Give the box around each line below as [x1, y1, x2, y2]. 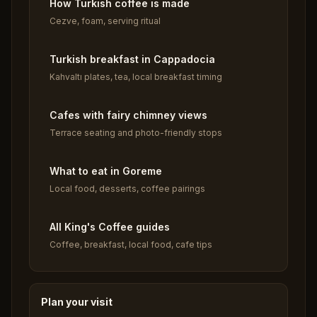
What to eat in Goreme [50, 165, 162, 177]
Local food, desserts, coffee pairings [50, 183, 205, 194]
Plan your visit [41, 296, 113, 308]
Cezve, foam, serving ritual [50, 16, 161, 26]
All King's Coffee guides [50, 221, 170, 233]
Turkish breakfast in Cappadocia [50, 53, 215, 65]
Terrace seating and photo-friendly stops [50, 127, 222, 138]
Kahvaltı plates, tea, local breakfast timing [50, 71, 222, 82]
